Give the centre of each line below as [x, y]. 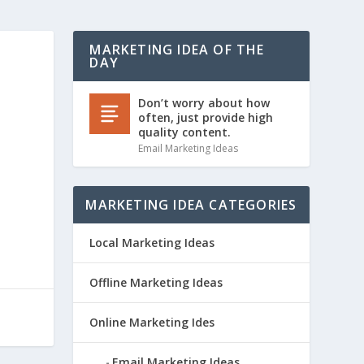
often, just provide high [206, 117]
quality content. [185, 132]
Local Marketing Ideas [152, 242]
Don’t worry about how [204, 102]
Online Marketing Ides [152, 322]
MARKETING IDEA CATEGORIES [191, 204]
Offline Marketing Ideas [156, 282]
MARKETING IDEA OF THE [177, 49]
